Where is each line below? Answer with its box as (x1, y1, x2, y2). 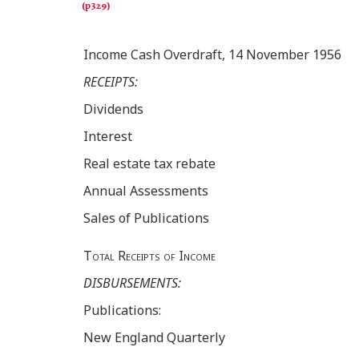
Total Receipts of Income (83, 247, 216, 265)
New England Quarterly (83, 329, 225, 347)
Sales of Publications (83, 209, 209, 228)
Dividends (83, 100, 143, 119)
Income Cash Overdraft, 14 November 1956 (83, 46, 341, 64)
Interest (83, 127, 132, 146)
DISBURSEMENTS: (83, 274, 181, 292)
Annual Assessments (83, 182, 208, 200)
